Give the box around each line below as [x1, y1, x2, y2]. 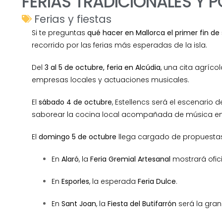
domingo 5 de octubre [38, 131, 116, 142]
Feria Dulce [137, 176, 176, 186]
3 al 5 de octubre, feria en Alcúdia [44, 62, 161, 72]
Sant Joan [61, 198, 96, 209]
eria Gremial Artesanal [93, 154, 170, 164]
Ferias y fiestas [34, 11, 111, 26]
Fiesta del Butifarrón [107, 198, 176, 209]
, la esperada [89, 176, 138, 186]
